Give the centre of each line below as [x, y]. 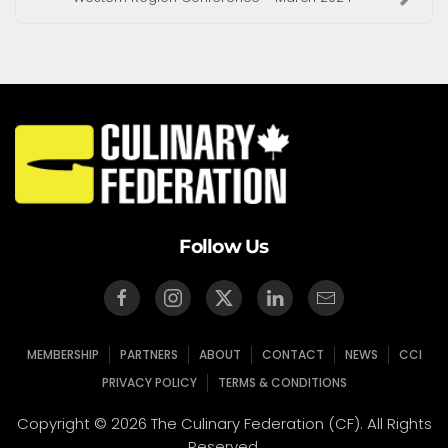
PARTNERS [148, 354]
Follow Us [224, 246]
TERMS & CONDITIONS [282, 382]
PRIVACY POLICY [149, 382]
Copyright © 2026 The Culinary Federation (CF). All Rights [224, 423]
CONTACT [292, 354]
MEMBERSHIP [62, 354]
